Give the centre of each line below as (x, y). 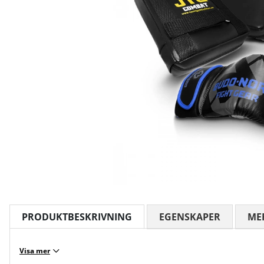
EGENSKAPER (190, 217)
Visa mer (35, 251)
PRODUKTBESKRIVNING (77, 217)
